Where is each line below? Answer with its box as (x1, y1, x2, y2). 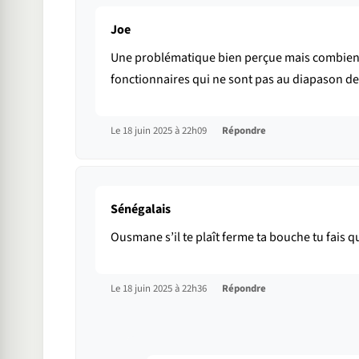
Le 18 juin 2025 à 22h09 (110, 123, 209, 139)
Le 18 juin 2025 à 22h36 (110, 281, 209, 296)
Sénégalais (110, 200, 171, 219)
